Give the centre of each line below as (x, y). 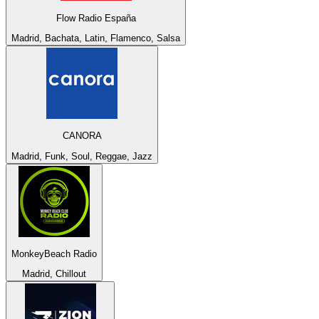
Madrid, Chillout (54, 274)
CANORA (82, 136)
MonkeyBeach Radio (54, 253)
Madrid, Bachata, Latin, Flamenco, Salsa (96, 38)
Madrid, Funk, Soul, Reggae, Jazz (82, 156)
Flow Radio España (96, 18)
